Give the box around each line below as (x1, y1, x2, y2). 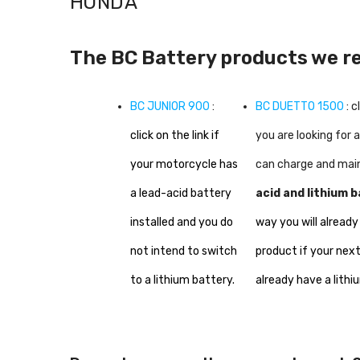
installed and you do (130, 215, 233, 229)
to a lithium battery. (130, 272, 235, 287)
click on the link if (130, 128, 219, 142)
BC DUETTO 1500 (256, 99, 345, 113)
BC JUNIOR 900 (130, 99, 210, 113)
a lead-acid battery (130, 186, 231, 200)
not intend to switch (130, 243, 237, 258)
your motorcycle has (130, 157, 238, 171)
